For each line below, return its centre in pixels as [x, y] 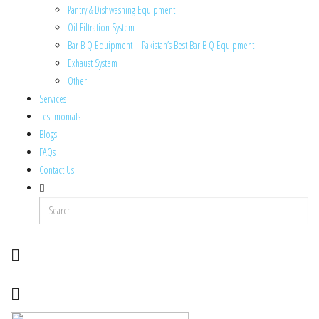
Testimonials [60, 116]
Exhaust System [93, 63]
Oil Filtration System [101, 27]
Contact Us [57, 170]
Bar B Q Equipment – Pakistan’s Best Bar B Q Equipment [161, 45]
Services [53, 99]
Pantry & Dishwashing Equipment [121, 10]
